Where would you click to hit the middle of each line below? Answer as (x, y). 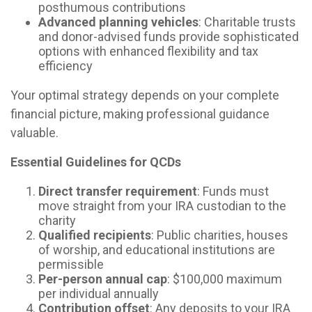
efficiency (65, 65)
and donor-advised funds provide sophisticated (169, 36)
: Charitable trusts (247, 22)
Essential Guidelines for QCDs (96, 162)
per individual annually (99, 293)
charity (57, 220)
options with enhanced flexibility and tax (148, 51)
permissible (71, 264)
